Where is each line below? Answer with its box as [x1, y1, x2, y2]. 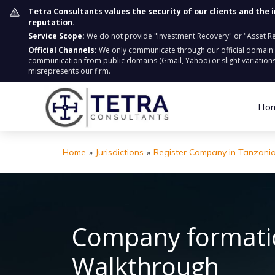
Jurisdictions [96, 147, 144, 158]
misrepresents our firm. [28, 66, 110, 76]
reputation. [28, 17, 75, 28]
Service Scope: [28, 31, 85, 41]
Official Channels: [28, 45, 97, 55]
